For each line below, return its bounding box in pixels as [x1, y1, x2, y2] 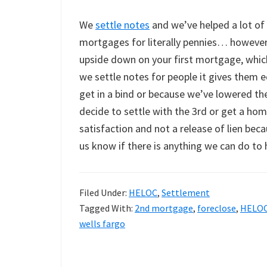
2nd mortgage [135, 202, 193, 214]
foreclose [197, 202, 236, 214]
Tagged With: [79, 202, 135, 214]
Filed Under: [79, 187, 129, 198]
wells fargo [79, 218, 125, 229]
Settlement [162, 187, 210, 198]
